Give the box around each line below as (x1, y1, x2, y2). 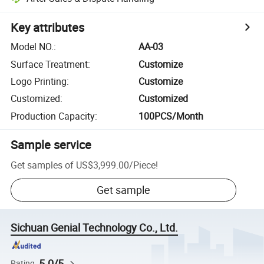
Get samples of (11, 158, 74, 171)
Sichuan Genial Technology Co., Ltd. (11, 220, 179, 235)
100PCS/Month (138, 109, 204, 123)
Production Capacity (11, 109, 95, 123)
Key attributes (11, 19, 85, 36)
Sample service (11, 136, 92, 153)
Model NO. (11, 40, 54, 54)
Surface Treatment (11, 57, 88, 71)
